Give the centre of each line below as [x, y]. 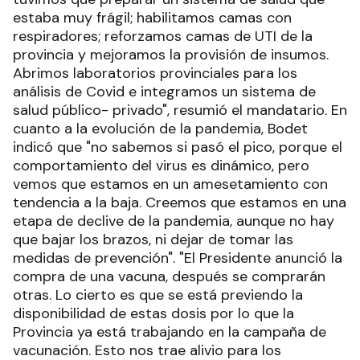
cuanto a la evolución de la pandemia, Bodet [160, 129]
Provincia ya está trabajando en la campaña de [170, 332]
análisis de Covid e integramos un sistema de [164, 92]
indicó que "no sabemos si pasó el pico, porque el [178, 147]
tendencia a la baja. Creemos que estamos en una [180, 203]
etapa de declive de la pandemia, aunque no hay [174, 221]
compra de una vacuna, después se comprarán [169, 277]
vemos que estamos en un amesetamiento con [170, 184]
